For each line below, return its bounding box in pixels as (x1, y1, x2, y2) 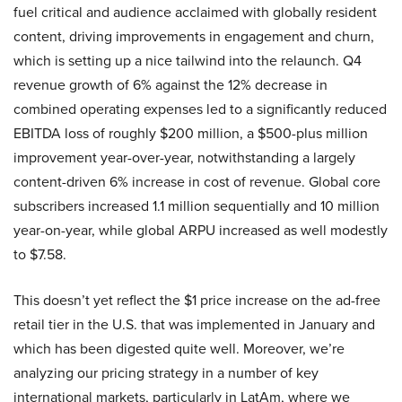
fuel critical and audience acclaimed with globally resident (13, 2, 377, 22)
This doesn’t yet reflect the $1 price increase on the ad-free (13, 290, 380, 310)
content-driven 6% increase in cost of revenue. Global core (13, 171, 380, 192)
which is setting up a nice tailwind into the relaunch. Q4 (13, 50, 362, 71)
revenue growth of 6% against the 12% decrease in (13, 74, 328, 95)
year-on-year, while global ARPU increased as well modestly (13, 220, 388, 240)
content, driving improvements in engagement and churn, (13, 26, 374, 47)
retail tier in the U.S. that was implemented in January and (13, 314, 375, 335)
